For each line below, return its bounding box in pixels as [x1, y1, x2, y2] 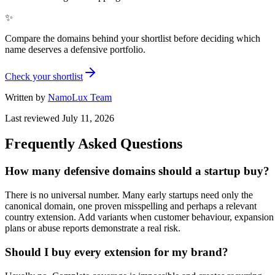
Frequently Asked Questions [5, 136, 182, 152]
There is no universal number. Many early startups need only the [5, 190, 253, 201]
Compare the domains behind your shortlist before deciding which [5, 33, 260, 44]
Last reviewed [5, 112, 62, 123]
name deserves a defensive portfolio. [5, 44, 145, 55]
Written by [5, 91, 45, 103]
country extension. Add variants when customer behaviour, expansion [5, 212, 274, 223]
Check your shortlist [5, 71, 83, 82]
